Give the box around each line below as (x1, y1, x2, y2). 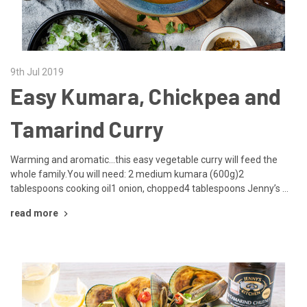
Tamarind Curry (10, 115, 164, 142)
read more (10, 207, 58, 219)
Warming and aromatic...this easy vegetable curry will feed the (10, 153, 278, 165)
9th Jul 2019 (10, 66, 64, 77)
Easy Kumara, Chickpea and (10, 82, 282, 109)
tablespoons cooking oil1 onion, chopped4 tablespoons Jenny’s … (10, 182, 288, 194)
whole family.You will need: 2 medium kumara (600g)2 (10, 168, 244, 180)
